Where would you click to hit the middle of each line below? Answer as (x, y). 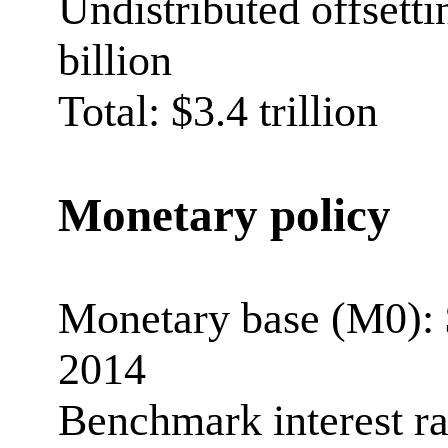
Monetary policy (224, 215)
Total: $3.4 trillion (218, 111)
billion (115, 60)
